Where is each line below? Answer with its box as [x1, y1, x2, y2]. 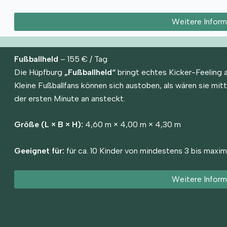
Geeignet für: [14, 145, 64, 156]
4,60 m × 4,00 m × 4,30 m [83, 120, 181, 130]
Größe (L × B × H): [14, 120, 83, 130]
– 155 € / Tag [58, 54, 107, 64]
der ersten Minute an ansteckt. [14, 93, 125, 103]
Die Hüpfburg [14, 67, 64, 77]
